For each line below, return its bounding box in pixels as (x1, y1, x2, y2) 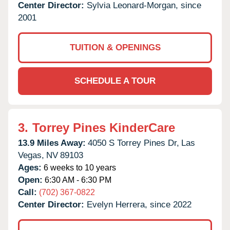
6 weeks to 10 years (42, 163, 116, 172)
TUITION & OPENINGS (69, 42, 161, 52)
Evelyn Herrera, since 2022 (87, 199, 191, 209)
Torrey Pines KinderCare (32, 120, 175, 135)
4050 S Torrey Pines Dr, (88, 138, 179, 148)
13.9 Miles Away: (18, 138, 86, 148)
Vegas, (18, 150, 44, 160)
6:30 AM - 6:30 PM (43, 175, 111, 184)
